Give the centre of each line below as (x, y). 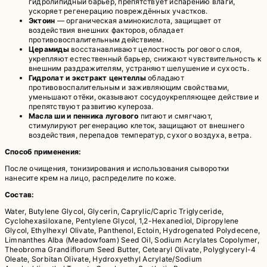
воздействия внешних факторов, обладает (106, 30)
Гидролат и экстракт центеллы (87, 77)
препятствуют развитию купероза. (91, 106)
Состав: (20, 194)
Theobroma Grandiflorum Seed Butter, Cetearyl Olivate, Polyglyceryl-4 (131, 250)
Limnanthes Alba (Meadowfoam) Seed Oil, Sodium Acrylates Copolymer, (132, 240)
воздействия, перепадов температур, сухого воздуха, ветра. (140, 135)
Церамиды (50, 49)
